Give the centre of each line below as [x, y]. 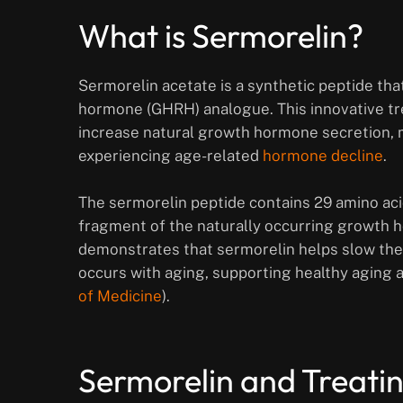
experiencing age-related [170, 156]
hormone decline [323, 156]
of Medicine [120, 296]
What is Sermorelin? [221, 36]
